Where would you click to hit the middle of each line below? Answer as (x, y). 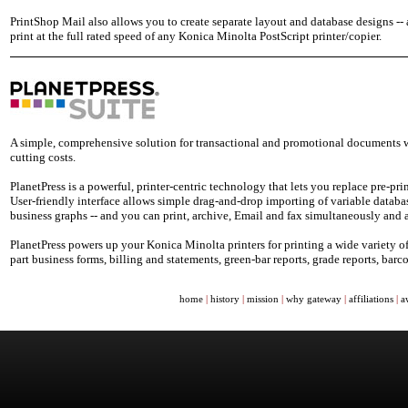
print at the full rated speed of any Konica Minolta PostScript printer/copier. (196, 36)
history (224, 299)
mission (262, 299)
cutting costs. (43, 157)
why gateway (313, 299)
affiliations (371, 299)
